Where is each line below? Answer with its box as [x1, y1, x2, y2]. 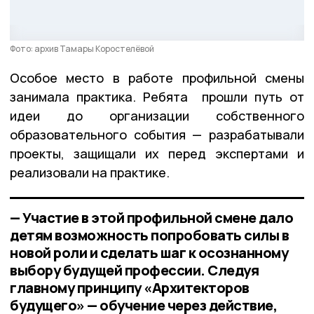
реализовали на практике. [10, 163, 170, 181]
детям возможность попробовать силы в [10, 225, 289, 245]
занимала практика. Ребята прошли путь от [10, 88, 304, 105]
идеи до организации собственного [10, 107, 304, 124]
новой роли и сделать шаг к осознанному [10, 243, 288, 262]
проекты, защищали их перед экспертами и [10, 144, 304, 162]
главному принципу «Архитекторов [10, 278, 250, 297]
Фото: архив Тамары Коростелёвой [10, 42, 154, 55]
